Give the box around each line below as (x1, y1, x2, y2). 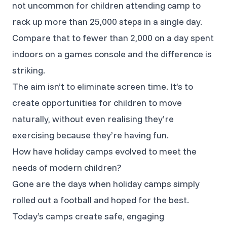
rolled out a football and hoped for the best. (12, 194, 189, 206)
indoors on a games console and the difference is (12, 48, 212, 60)
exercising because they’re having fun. (12, 129, 169, 141)
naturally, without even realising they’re (12, 112, 174, 125)
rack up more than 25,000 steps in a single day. (12, 15, 202, 27)
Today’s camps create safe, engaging (12, 210, 164, 222)
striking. (12, 64, 45, 76)
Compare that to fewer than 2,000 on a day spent (12, 31, 214, 44)
